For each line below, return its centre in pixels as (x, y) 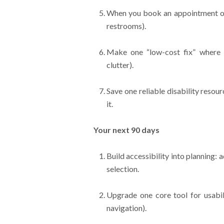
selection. (122, 169)
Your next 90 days (126, 130)
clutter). (120, 65)
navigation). (126, 208)
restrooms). (126, 26)
